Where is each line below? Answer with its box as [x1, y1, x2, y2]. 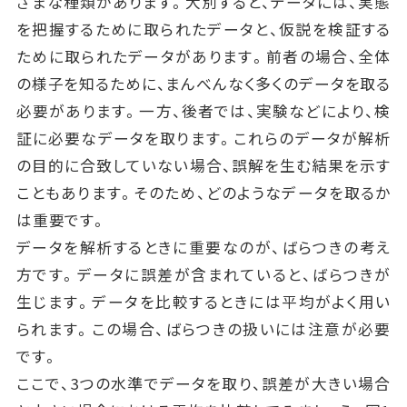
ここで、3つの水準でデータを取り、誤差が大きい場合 [15, 372, 392, 395]
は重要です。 [15, 209, 107, 232]
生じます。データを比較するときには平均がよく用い [15, 291, 392, 313]
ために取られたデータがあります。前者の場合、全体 [15, 45, 392, 68]
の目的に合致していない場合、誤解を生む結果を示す [15, 154, 392, 177]
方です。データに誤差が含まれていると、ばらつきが [15, 263, 392, 286]
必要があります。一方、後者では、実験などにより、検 [15, 100, 392, 123]
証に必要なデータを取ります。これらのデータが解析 [15, 127, 392, 150]
